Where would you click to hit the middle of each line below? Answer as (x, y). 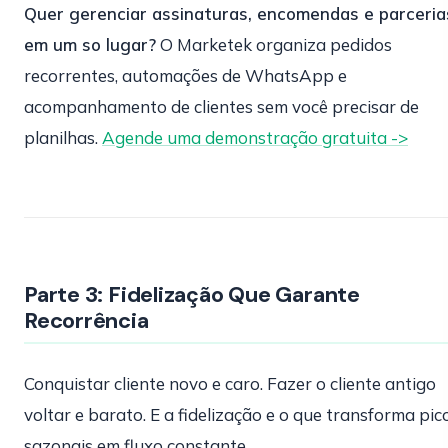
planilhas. (63, 137)
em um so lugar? (90, 44)
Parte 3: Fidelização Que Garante (192, 294)
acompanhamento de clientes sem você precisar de (221, 106)
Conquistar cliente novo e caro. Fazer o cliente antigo (230, 383)
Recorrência (86, 320)
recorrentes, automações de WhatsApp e (185, 75)
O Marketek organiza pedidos (274, 44)
